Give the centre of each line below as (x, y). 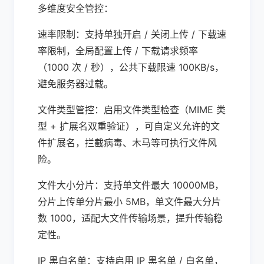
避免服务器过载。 (75, 84)
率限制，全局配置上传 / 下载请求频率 (118, 51)
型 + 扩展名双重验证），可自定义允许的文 (129, 126)
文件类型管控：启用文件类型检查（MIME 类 (132, 110)
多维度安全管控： (75, 8)
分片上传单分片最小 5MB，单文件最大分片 (129, 202)
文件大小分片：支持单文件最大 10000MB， (131, 185)
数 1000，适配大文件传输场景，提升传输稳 (130, 218)
